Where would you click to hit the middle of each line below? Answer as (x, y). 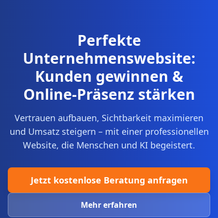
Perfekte (109, 40)
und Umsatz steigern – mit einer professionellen (109, 131)
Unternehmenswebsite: (109, 58)
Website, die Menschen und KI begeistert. (109, 145)
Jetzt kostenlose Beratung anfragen (109, 180)
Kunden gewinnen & (109, 76)
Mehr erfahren (109, 205)
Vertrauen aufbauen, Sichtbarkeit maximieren (109, 118)
